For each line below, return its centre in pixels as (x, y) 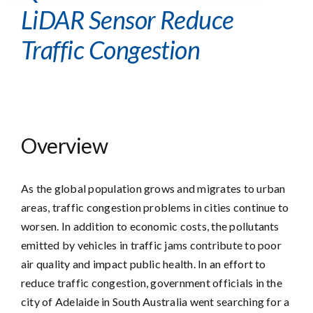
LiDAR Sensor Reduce (128, 20)
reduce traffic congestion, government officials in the (152, 283)
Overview (65, 145)
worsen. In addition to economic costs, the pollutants (150, 226)
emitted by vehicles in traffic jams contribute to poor (151, 245)
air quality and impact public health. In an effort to (144, 264)
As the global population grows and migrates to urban (153, 188)
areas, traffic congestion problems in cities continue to (155, 207)
